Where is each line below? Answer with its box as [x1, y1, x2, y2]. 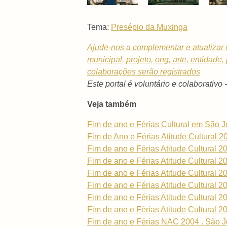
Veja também [87, 99, 136, 108]
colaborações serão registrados [87, 67, 200, 76]
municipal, [87, 55, 126, 64]
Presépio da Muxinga [111, 22, 187, 31]
